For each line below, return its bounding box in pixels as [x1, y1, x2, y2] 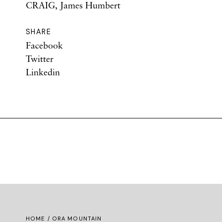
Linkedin [26, 66, 60, 77]
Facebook [26, 40, 63, 51]
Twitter [26, 53, 54, 64]
